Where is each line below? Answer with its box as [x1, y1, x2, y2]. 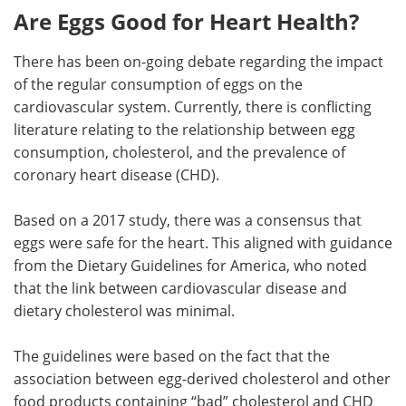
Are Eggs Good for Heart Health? [14, 5, 359, 36]
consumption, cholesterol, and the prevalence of [14, 141, 345, 161]
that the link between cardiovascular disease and [14, 277, 347, 297]
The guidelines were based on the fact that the [14, 345, 330, 365]
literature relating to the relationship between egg [14, 119, 355, 139]
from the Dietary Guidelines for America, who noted [14, 255, 367, 275]
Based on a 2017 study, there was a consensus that [14, 209, 362, 229]
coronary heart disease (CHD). [14, 164, 219, 184]
